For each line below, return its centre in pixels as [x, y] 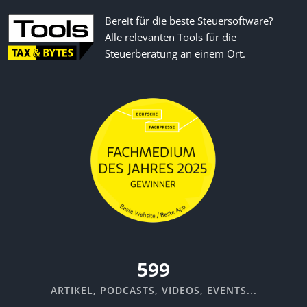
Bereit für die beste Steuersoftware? [189, 20]
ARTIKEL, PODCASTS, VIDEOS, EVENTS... [153, 291]
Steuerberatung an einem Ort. [175, 53]
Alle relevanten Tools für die [171, 37]
